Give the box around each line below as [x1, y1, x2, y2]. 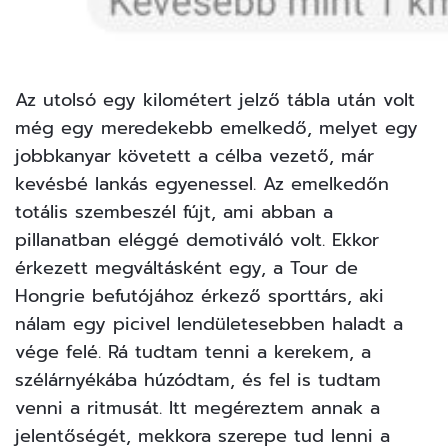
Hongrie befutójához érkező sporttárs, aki [15, 282, 384, 311]
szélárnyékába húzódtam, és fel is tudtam [15, 366, 381, 395]
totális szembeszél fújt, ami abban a [15, 198, 333, 227]
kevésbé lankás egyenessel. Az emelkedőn [15, 170, 389, 199]
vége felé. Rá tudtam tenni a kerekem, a [15, 338, 371, 367]
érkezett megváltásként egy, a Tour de [15, 254, 358, 283]
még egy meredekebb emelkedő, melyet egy [15, 114, 418, 143]
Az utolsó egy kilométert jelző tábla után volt [15, 86, 415, 115]
